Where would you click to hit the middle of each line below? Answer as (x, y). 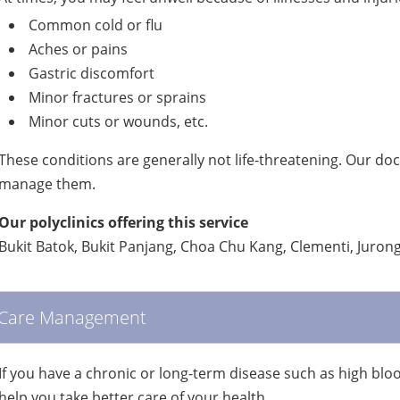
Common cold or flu (95, 25)
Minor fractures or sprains (117, 97)
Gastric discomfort (91, 73)
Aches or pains (78, 49)
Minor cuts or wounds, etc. (118, 121)
